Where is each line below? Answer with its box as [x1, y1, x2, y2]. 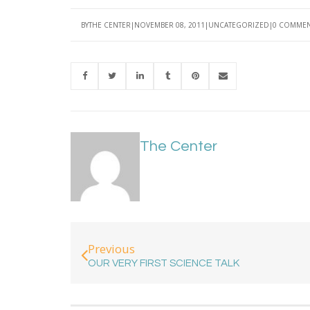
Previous [88, 241, 135, 257]
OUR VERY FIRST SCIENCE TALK [88, 258, 239, 269]
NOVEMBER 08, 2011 [134, 19, 205, 30]
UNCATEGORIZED [208, 19, 269, 30]
